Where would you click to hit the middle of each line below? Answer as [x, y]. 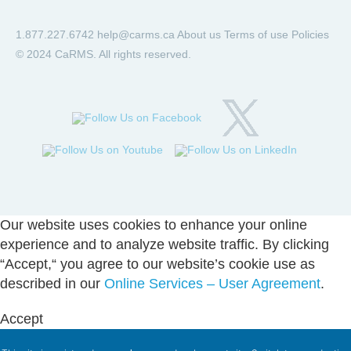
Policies [310, 34]
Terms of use [256, 34]
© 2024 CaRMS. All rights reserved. [103, 54]
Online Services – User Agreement [212, 284]
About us [199, 34]
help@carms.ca [136, 34]
